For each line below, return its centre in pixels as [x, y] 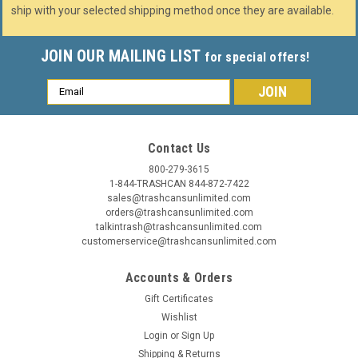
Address [69, 103]
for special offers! [257, 57]
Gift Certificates [179, 298]
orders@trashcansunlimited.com [179, 212]
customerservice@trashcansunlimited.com [179, 241]
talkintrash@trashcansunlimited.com [179, 227]
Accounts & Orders [179, 277]
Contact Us [179, 148]
